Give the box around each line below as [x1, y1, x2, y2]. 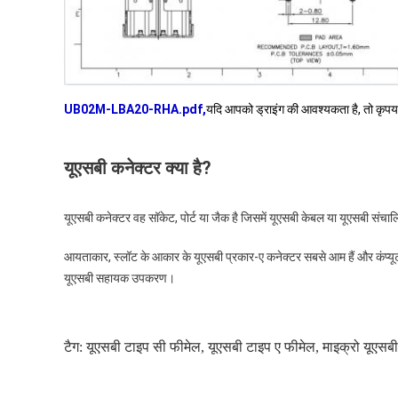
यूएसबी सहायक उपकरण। [64, 270, 175, 285]
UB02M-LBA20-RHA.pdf [64, 101, 203, 116]
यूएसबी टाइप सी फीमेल [86, 338, 201, 354]
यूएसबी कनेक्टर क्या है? [64, 156, 211, 179]
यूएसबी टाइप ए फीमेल [208, 338, 315, 354]
